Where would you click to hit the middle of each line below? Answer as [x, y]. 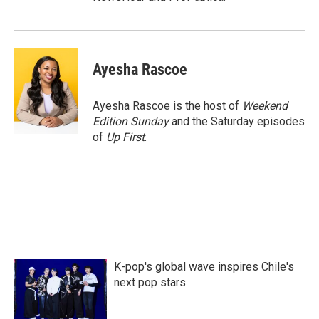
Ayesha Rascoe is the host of [167, 106]
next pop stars [150, 282]
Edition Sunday [131, 121]
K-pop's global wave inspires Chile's [204, 267]
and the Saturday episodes [237, 121]
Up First [125, 137]
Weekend [265, 106]
